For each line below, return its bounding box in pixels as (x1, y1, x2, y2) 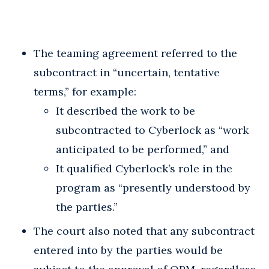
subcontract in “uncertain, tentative (34, 65, 220, 79)
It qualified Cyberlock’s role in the (56, 161, 232, 175)
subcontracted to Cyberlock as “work (56, 122, 249, 137)
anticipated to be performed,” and (56, 142, 229, 156)
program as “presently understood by (56, 180, 250, 195)
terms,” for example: (34, 84, 136, 98)
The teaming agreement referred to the (34, 46, 237, 60)
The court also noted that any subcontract (34, 223, 255, 238)
